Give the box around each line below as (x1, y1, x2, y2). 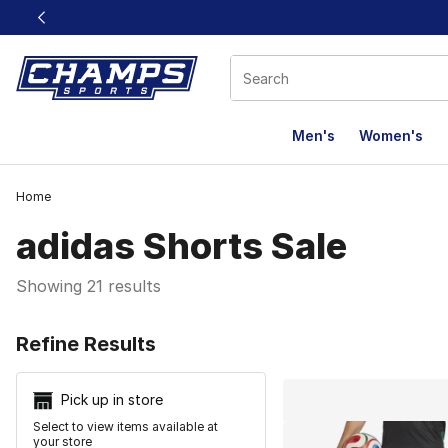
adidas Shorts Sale (16, 224, 347, 268)
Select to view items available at (33, 419, 218, 435)
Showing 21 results (16, 276, 161, 296)
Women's (359, 127, 423, 144)
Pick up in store (61, 391, 163, 408)
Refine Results (16, 332, 156, 356)
